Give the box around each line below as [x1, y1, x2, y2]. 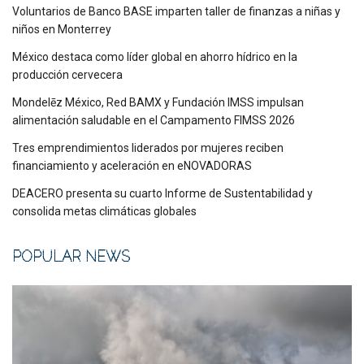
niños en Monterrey [12, 22, 111, 36]
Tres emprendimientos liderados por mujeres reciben [12, 141, 284, 154]
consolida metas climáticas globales [12, 204, 197, 218]
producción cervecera [12, 67, 123, 81]
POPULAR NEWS [12, 247, 130, 265]
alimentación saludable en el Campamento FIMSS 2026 [12, 113, 295, 127]
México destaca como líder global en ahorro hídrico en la [12, 50, 297, 63]
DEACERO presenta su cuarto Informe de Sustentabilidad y [12, 186, 313, 200]
